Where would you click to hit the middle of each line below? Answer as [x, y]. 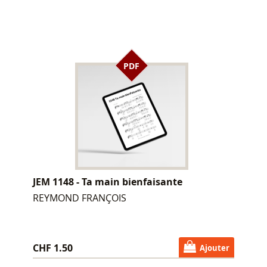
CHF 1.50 [53, 248]
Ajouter [214, 248]
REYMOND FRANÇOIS [80, 198]
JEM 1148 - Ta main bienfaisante [108, 181]
